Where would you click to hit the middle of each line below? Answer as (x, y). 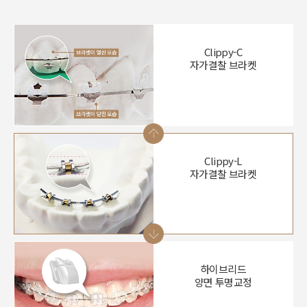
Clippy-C (223, 52)
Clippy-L (223, 160)
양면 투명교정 (223, 282)
